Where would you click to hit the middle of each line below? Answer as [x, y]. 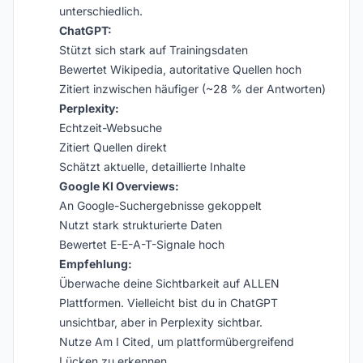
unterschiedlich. [101, 11]
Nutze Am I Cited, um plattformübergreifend [177, 342]
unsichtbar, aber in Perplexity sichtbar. [161, 322]
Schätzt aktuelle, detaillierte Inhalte [152, 167]
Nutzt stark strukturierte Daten [141, 225]
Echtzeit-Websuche [111, 128]
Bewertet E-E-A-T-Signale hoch [142, 244]
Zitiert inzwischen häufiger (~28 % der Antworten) [192, 89]
